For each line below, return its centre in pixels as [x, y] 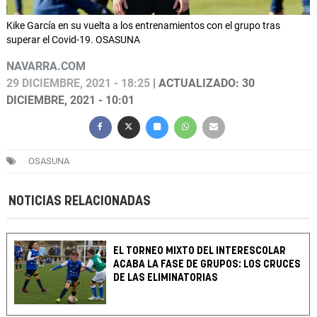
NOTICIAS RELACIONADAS [80, 202]
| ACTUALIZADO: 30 [202, 83]
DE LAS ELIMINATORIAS [166, 278]
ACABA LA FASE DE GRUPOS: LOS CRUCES [207, 265]
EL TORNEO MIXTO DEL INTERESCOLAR [200, 251]
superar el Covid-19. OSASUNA [73, 40]
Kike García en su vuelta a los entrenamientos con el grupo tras [143, 26]
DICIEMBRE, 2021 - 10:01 [70, 100]
